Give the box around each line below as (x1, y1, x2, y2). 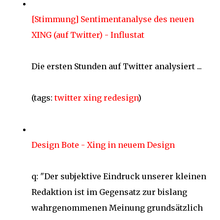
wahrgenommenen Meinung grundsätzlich (31, 203, 203, 213)
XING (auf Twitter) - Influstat (31, 30, 144, 40)
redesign (104, 93, 138, 103)
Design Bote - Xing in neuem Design (31, 140, 175, 150)
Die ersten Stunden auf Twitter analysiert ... (31, 61, 202, 71)
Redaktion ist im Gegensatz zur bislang (31, 187, 187, 197)
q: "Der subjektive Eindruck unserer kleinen (31, 171, 206, 181)
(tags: (31, 93, 55, 103)
